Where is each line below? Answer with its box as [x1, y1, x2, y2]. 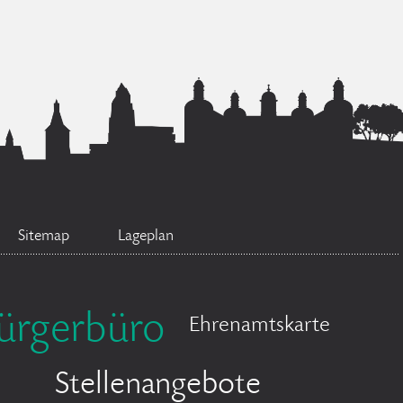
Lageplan [118, 228, 174, 245]
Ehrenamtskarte [189, 315, 330, 337]
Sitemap [18, 228, 69, 245]
